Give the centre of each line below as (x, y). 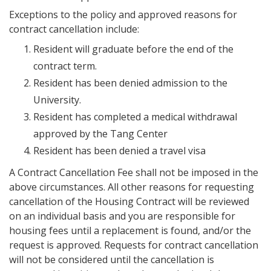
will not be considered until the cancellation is (112, 260)
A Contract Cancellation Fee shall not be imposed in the (134, 172)
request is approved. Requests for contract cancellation (134, 245)
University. (57, 100)
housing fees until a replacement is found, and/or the (130, 230)
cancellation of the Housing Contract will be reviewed (129, 201)
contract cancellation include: (74, 29)
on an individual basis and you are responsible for (122, 216)
